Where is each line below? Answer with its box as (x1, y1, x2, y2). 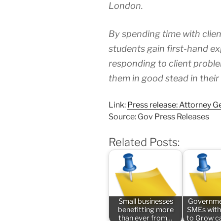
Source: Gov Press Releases (109, 112, 209, 122)
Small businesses (118, 196, 173, 206)
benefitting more (117, 205, 174, 214)
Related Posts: (109, 136, 180, 149)
